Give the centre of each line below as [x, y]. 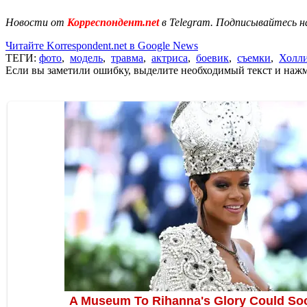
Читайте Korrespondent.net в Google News [102, 45]
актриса [170, 58]
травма [127, 58]
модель [86, 58]
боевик [212, 58]
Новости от [35, 22]
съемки [254, 58]
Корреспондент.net [113, 22]
